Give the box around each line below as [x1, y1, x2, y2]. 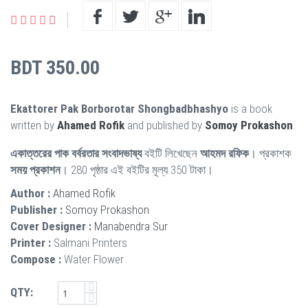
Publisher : [10, 202, 63, 217]
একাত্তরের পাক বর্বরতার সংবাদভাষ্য [10, 146, 142, 160]
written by [10, 118, 57, 132]
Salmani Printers [54, 235, 127, 250]
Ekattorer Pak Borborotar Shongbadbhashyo [10, 101, 228, 115]
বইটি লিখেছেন [142, 146, 200, 160]
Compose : [10, 252, 61, 266]
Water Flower [64, 252, 124, 266]
